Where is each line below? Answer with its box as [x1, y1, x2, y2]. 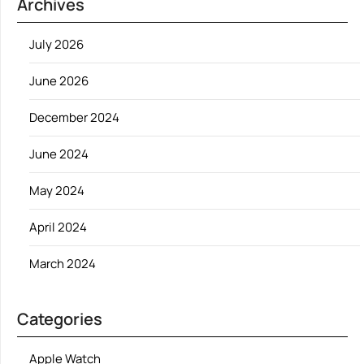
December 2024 [29, 108, 119, 126]
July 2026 [29, 35, 84, 53]
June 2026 [29, 71, 89, 89]
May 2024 [29, 181, 84, 199]
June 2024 [29, 145, 89, 162]
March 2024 [29, 254, 96, 272]
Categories [17, 307, 102, 330]
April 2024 [29, 218, 87, 236]
